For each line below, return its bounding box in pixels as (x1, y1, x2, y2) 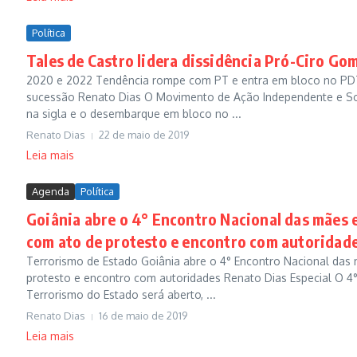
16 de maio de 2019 (99, 309, 187, 322)
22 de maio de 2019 (99, 128, 189, 141)
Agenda (32, 185, 69, 198)
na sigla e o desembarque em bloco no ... (26, 107, 241, 120)
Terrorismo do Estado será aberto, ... (26, 288, 216, 301)
